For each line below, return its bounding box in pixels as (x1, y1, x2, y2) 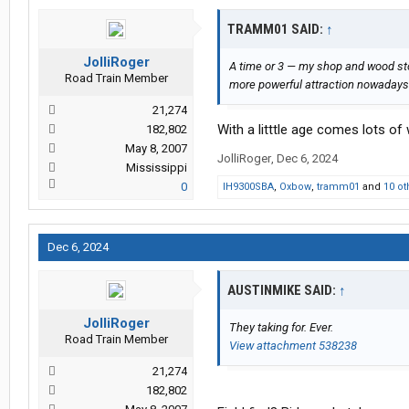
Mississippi (126, 161, 187, 175)
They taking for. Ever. (229, 320, 333, 335)
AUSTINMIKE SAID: (227, 282, 339, 299)
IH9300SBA (223, 181, 274, 194)
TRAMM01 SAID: (227, 21, 326, 38)
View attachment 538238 (229, 339, 357, 353)
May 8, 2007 (125, 142, 187, 156)
